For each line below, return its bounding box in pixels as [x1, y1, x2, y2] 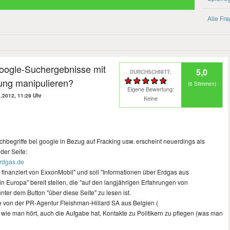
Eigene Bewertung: [127, 85, 174, 93]
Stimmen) [192, 80, 216, 87]
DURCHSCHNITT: [130, 68, 171, 75]
